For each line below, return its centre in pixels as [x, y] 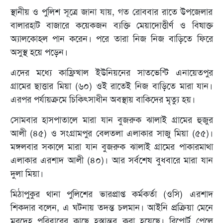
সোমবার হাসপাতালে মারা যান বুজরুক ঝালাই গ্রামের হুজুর [111, 120]
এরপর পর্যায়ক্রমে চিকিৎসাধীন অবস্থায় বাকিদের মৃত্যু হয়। [103, 100]
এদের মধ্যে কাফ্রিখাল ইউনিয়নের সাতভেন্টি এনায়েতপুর [111, 73]
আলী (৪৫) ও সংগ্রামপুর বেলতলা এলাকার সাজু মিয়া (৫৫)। [111, 134]
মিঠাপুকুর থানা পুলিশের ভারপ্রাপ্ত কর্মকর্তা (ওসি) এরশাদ [111, 194]
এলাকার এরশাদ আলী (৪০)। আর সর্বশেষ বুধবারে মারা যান [111, 161]
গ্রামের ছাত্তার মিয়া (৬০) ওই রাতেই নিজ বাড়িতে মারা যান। [111, 86]
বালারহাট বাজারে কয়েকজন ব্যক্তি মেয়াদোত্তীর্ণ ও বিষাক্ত [111, 26]
